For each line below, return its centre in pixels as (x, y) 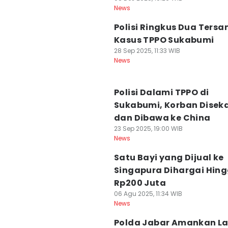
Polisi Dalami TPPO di (162, 92)
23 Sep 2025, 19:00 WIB (148, 129)
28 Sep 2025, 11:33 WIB (147, 51)
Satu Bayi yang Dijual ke (169, 158)
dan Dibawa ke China (162, 118)
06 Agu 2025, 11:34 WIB (148, 194)
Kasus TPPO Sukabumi (164, 40)
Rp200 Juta (140, 183)
